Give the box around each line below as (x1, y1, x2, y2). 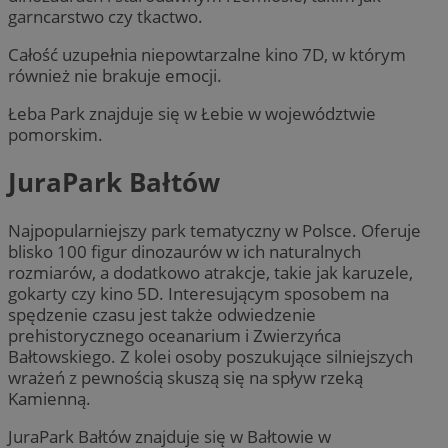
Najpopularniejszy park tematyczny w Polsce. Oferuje (8, 218, 421, 242)
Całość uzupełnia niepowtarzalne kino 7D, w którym (8, 42, 406, 66)
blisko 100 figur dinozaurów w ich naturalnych (8, 239, 361, 263)
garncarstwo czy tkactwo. (8, 4, 203, 28)
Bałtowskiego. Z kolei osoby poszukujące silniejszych (8, 344, 413, 368)
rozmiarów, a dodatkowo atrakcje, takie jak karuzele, (8, 260, 413, 284)
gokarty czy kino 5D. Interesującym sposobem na (8, 281, 389, 305)
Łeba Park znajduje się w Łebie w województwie (8, 101, 376, 125)
